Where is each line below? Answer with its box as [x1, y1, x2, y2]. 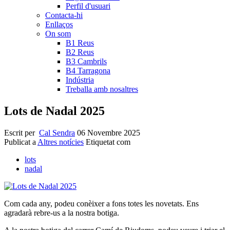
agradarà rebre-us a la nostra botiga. [4, 208, 119, 218]
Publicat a [4, 138, 37, 147]
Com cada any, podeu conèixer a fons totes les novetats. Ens [4, 199, 199, 208]
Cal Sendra [39, 128, 75, 138]
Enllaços [45, 20, 73, 29]
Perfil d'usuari [66, 2, 110, 11]
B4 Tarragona [66, 66, 110, 75]
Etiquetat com [86, 138, 130, 147]
